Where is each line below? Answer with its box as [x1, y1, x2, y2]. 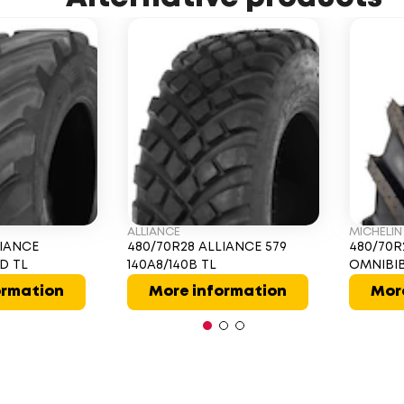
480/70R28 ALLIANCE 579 [126, 242, 287, 252]
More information [148, 285, 287, 298]
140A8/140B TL [126, 260, 216, 271]
